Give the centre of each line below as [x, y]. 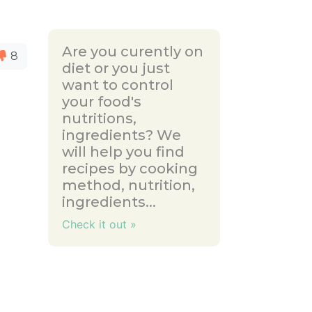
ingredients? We [121, 135]
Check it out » [99, 224]
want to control [117, 85]
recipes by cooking [130, 169]
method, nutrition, [128, 185]
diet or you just [116, 68]
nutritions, [99, 118]
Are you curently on [132, 52]
